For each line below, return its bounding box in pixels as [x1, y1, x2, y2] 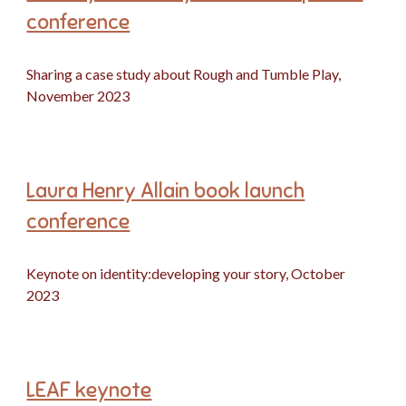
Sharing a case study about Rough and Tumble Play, [26, 65, 342, 82]
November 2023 [26, 87, 130, 104]
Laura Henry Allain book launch [26, 178, 305, 204]
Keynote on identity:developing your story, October [26, 265, 346, 282]
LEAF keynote [26, 377, 152, 403]
